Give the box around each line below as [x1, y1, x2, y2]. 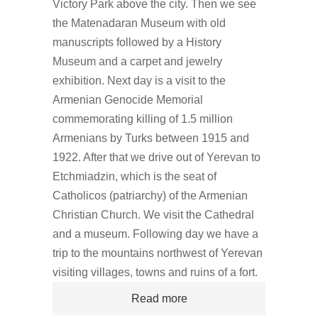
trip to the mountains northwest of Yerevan [53, 247, 263, 259]
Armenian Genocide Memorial [53, 94, 203, 106]
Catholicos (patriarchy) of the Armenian [53, 190, 248, 202]
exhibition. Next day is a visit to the [53, 75, 226, 87]
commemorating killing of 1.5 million [53, 113, 233, 125]
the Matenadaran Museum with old [53, 17, 226, 29]
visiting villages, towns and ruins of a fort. [53, 266, 258, 278]
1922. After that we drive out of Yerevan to [53, 151, 261, 163]
